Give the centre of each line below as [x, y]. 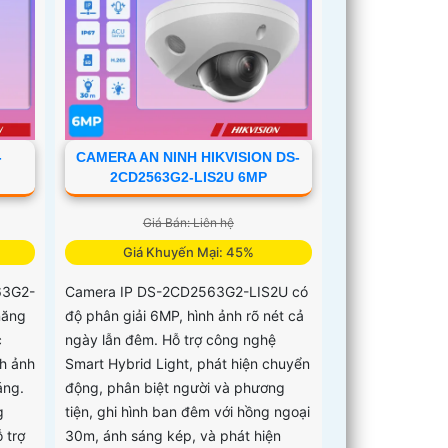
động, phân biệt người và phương [175, 387]
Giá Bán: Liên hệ [188, 222]
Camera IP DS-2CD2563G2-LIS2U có [187, 291]
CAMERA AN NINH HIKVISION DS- [188, 156]
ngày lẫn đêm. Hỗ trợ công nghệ [171, 339]
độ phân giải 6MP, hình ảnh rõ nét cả [185, 315]
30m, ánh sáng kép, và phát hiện [173, 435]
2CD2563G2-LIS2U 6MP [188, 176]
